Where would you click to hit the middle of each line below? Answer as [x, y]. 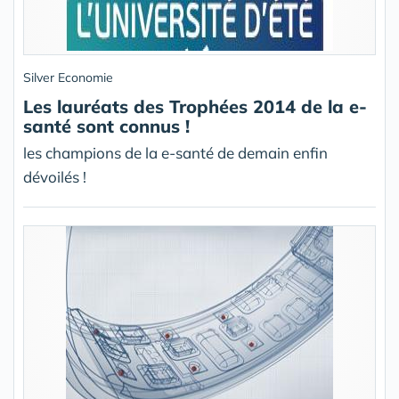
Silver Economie [68, 77]
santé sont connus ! [106, 126]
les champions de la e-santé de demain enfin [175, 153]
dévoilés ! [55, 177]
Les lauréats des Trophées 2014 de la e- [195, 106]
